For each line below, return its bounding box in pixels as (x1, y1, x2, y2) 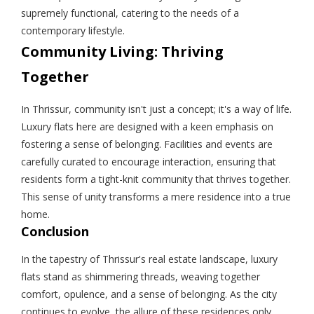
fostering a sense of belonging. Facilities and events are (21, 137, 273, 151)
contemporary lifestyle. (21, 23, 125, 37)
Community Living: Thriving (21, 41, 224, 61)
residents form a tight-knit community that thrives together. (21, 172, 291, 186)
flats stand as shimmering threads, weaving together (21, 269, 260, 283)
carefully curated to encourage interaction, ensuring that (21, 154, 276, 168)
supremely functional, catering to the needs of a (21, 6, 239, 20)
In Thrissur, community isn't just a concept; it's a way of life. (21, 102, 292, 116)
